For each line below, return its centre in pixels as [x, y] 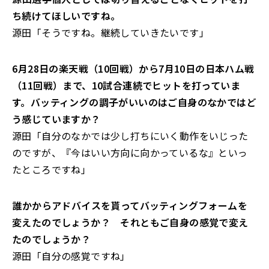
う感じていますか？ [56, 119]
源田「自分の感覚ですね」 [71, 256]
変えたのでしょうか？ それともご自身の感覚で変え [130, 222]
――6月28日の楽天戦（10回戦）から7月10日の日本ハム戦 [133, 68]
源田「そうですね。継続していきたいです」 [110, 32]
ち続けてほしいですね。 [66, 16]
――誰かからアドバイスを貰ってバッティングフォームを [130, 205]
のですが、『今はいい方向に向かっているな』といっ [130, 153]
